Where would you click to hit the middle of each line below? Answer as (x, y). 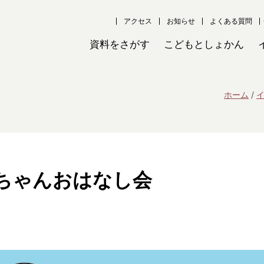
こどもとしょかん (204, 44)
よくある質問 (231, 21)
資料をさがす (120, 44)
